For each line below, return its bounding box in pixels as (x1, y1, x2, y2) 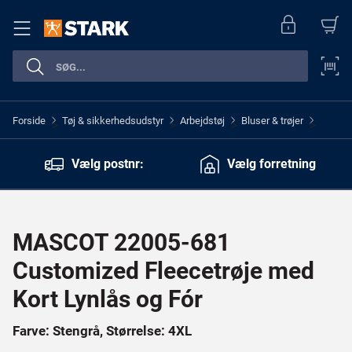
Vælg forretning (226, 156, 316, 171)
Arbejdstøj (180, 114, 225, 126)
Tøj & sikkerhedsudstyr (62, 114, 163, 126)
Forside (13, 114, 46, 126)
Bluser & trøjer (241, 114, 303, 126)
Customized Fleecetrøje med (13, 257, 314, 284)
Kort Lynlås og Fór (13, 285, 203, 313)
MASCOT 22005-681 (13, 229, 230, 256)
